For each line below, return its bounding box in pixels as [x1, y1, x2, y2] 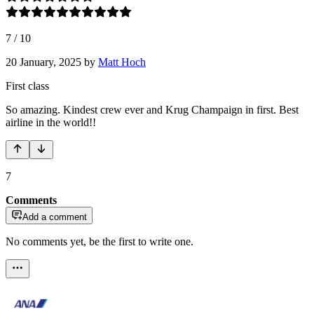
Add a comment [22, 211, 87, 222]
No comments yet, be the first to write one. [6, 235, 193, 247]
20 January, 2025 [6, 55, 81, 68]
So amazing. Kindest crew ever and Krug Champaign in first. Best [6, 103, 299, 116]
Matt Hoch [98, 55, 146, 68]
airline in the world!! [6, 116, 96, 128]
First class [6, 79, 49, 92]
